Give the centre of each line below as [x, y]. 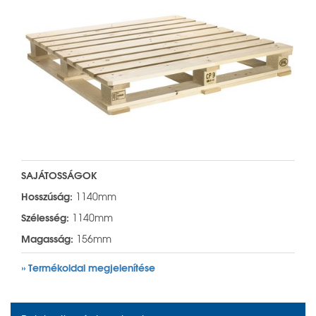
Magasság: [47, 238]
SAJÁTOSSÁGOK [59, 175]
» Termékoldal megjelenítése [88, 267]
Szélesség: [45, 217]
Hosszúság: [47, 196]
